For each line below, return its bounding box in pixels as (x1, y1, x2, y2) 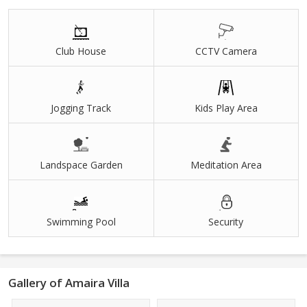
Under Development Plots (19, 35, 134, 49)
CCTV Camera (195, 44, 257, 58)
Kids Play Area (194, 101, 258, 114)
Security (208, 214, 244, 228)
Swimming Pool (46, 214, 116, 228)
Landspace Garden (39, 158, 123, 171)
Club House (56, 44, 107, 58)
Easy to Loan (19, 11, 77, 25)
